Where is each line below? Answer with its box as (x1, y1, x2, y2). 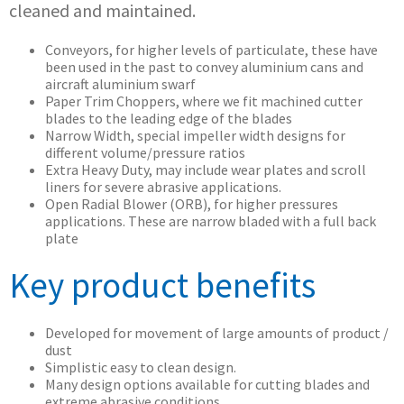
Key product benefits (9, 263, 316, 308)
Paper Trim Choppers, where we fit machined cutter (45, 92, 363, 110)
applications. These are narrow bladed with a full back (45, 212, 376, 230)
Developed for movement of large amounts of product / (45, 324, 389, 342)
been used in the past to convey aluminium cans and (45, 58, 363, 76)
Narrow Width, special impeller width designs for (45, 126, 345, 144)
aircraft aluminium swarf (45, 75, 196, 93)
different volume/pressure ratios (45, 143, 245, 161)
